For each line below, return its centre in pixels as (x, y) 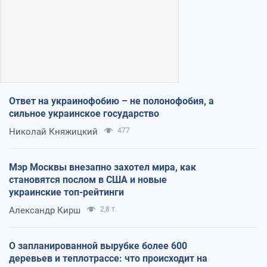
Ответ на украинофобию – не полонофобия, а (111, 101)
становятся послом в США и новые (88, 179)
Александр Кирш (45, 210)
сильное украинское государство (84, 113)
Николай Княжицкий (53, 131)
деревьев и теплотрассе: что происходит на (108, 258)
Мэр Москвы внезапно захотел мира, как (103, 167)
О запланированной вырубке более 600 (98, 246)
